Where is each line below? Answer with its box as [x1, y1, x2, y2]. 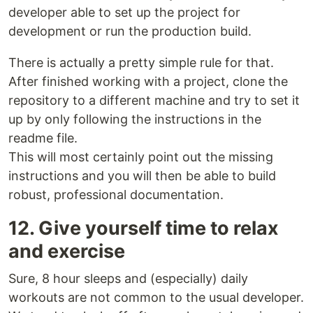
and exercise [8, 240, 125, 263]
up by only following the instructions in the [8, 112, 261, 127]
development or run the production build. [8, 24, 252, 39]
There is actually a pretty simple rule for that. [8, 55, 274, 71]
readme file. [8, 131, 78, 146]
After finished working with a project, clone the [8, 74, 288, 89]
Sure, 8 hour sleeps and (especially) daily [8, 271, 248, 286]
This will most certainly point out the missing [8, 150, 273, 165]
